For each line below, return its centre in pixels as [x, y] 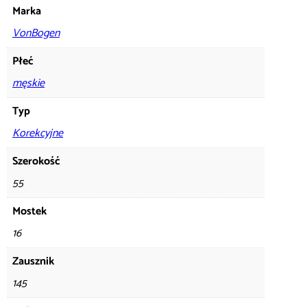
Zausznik [33, 261]
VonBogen [36, 33]
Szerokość [36, 161]
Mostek [29, 211]
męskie [28, 83]
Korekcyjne [38, 133]
